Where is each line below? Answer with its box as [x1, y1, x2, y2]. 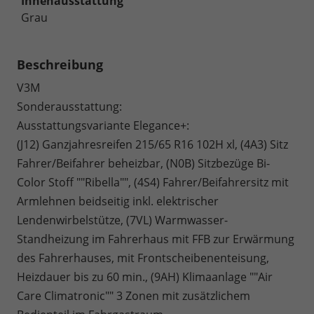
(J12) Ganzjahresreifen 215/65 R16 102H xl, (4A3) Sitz [17, 137, 288, 153]
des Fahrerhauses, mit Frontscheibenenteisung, [17, 250, 269, 266]
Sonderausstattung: [17, 99, 122, 115]
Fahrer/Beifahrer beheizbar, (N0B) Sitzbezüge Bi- [17, 156, 270, 172]
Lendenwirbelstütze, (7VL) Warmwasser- [17, 212, 228, 228]
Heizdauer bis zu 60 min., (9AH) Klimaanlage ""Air [17, 269, 273, 285]
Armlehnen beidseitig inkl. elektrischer [17, 193, 219, 210]
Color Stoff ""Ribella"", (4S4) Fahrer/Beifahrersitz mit [17, 175, 289, 191]
